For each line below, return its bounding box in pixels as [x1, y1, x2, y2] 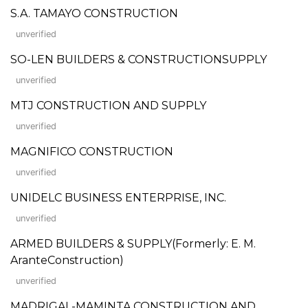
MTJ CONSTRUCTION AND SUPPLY [10, 98, 206, 112]
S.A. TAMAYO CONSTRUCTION [10, 6, 178, 20]
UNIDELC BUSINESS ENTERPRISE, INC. [10, 190, 226, 204]
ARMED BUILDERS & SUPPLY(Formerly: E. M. [10, 236, 256, 250]
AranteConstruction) [10, 253, 124, 267]
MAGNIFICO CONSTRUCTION [10, 144, 173, 158]
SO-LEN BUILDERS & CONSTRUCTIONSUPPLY [10, 52, 267, 66]
